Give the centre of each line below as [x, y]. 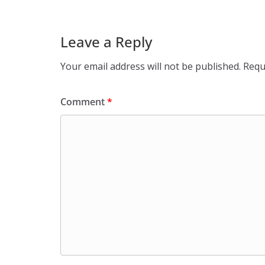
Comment [84, 101]
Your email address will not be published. [151, 66]
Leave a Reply [106, 41]
